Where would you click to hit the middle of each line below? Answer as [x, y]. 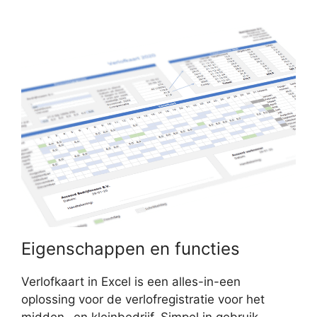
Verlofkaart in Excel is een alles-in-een [131, 281]
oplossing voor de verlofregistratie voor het [143, 299]
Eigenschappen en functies [131, 248]
